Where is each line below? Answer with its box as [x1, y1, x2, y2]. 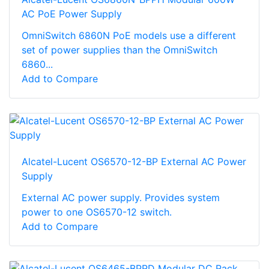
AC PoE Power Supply [22, 7, 122, 20]
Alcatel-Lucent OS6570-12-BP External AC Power [22, 155, 246, 168]
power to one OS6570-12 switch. [22, 205, 172, 218]
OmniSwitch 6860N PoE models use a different [22, 29, 236, 41]
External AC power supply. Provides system [22, 191, 220, 204]
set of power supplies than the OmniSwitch [22, 43, 217, 56]
